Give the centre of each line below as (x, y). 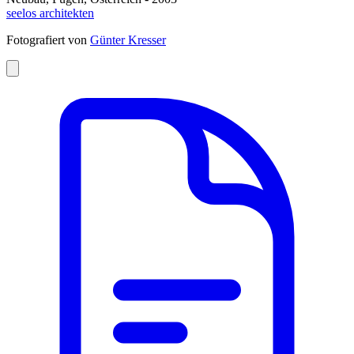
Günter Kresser (128, 40)
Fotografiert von (48, 40)
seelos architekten (50, 13)
